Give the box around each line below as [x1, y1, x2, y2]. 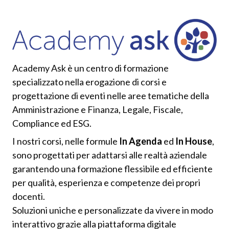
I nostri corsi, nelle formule [12, 135, 119, 147]
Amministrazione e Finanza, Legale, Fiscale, [12, 103, 183, 115]
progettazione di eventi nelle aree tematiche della [12, 89, 209, 101]
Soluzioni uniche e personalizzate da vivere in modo [12, 204, 213, 216]
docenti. [12, 190, 45, 202]
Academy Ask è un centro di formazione [12, 62, 169, 74]
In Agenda [119, 135, 162, 147]
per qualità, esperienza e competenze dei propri [12, 176, 200, 188]
